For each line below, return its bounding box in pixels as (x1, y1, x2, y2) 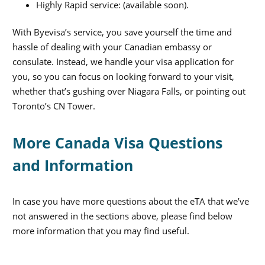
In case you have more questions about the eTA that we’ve (12, 195, 249, 208)
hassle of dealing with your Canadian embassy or (12, 41, 212, 53)
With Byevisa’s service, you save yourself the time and (12, 26, 232, 38)
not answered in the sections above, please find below (12, 210, 232, 222)
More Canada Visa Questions (12, 132, 222, 153)
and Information (12, 155, 133, 176)
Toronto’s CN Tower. (12, 100, 95, 112)
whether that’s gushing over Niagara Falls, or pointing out (12, 85, 245, 98)
